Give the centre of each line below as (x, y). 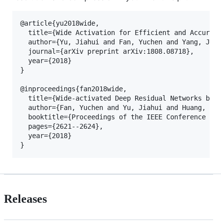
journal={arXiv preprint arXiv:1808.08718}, (107, 51)
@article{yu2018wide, (60, 23)
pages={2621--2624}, (62, 126)
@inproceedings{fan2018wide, (74, 89)
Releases (25, 199)
